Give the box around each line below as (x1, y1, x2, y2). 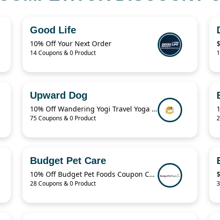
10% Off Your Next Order (30, 39, 111, 49)
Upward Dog (30, 90, 87, 101)
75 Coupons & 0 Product (30, 114, 96, 123)
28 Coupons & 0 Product (30, 179, 96, 188)
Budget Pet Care (30, 155, 106, 166)
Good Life (30, 25, 76, 36)
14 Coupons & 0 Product (30, 49, 96, 57)
